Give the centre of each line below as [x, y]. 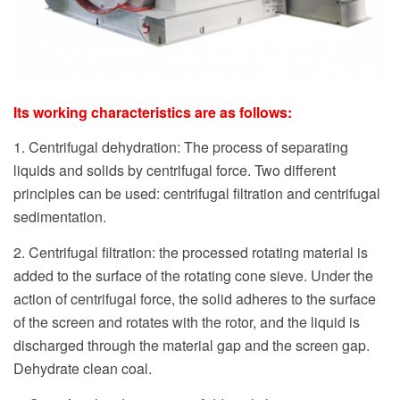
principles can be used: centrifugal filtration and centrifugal [197, 194]
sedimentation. [60, 217]
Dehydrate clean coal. [83, 368]
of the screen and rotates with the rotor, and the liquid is [187, 321]
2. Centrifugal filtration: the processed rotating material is [191, 252]
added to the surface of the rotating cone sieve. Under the [193, 275]
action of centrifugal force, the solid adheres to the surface [195, 298]
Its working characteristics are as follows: [153, 112]
